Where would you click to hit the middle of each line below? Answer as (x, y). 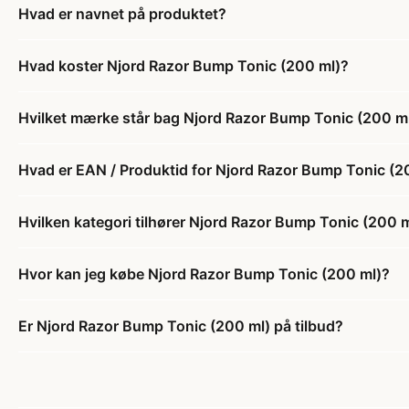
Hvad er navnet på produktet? (122, 13)
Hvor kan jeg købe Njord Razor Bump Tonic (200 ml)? (204, 273)
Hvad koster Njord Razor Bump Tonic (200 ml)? (184, 65)
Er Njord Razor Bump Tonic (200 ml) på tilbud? (181, 325)
